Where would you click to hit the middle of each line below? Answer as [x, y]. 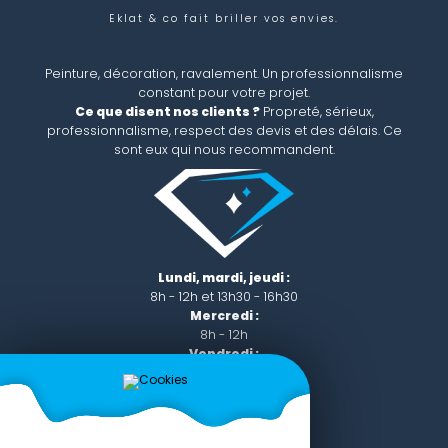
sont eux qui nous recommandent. [224, 150]
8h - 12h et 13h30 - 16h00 [224, 372]
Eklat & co [144, 19]
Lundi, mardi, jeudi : [224, 277]
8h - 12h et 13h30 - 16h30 [224, 296]
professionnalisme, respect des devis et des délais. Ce [224, 131]
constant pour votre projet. [224, 93]
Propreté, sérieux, [316, 112]
